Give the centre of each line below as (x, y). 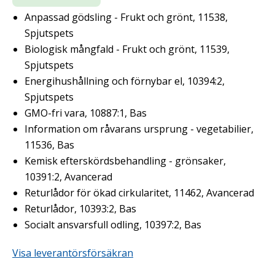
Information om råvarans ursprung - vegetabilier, (139, 129)
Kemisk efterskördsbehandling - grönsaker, (125, 161)
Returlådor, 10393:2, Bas (80, 209)
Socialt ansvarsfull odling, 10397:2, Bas (113, 225)
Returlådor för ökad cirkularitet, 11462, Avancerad (139, 193)
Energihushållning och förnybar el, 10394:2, (125, 81)
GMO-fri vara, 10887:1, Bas (86, 113)
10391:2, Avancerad (68, 177)
